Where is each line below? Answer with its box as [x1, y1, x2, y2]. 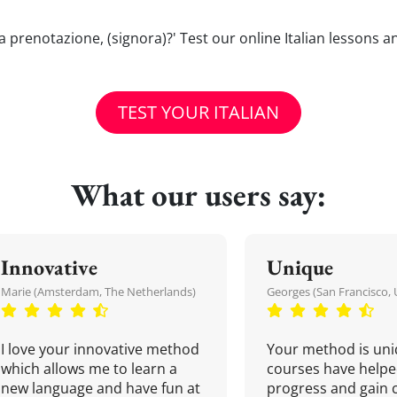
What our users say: [71, 175, 326, 214]
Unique [267, 253, 333, 281]
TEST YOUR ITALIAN [118, 100, 279, 124]
